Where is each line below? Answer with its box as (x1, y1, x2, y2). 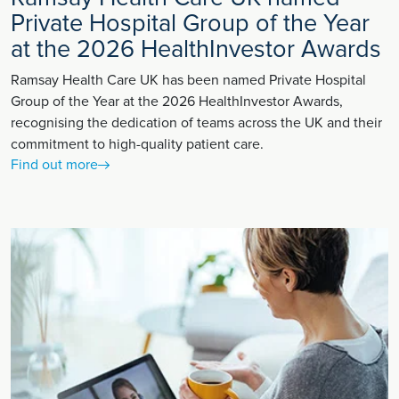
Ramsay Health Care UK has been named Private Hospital (11, 71, 366, 90)
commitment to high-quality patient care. (11, 135, 264, 154)
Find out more (11, 156, 98, 175)
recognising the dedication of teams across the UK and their (11, 114, 382, 133)
